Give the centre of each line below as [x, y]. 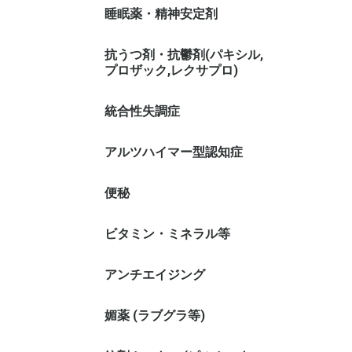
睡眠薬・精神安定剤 [161, 14]
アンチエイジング [155, 275]
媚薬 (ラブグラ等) [155, 315]
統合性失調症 [142, 111]
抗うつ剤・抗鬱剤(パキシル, [184, 55]
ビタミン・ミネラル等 [167, 234]
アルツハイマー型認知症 [174, 152]
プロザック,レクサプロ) [171, 70]
